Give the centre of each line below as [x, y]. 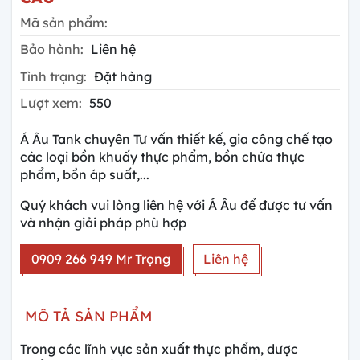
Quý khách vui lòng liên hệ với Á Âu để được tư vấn [176, 205]
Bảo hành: [52, 49]
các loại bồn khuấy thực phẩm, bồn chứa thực [162, 156]
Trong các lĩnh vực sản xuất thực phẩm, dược [159, 348]
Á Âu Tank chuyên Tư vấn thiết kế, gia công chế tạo [176, 139]
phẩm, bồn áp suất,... [86, 174]
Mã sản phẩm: [64, 22]
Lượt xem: [51, 103]
